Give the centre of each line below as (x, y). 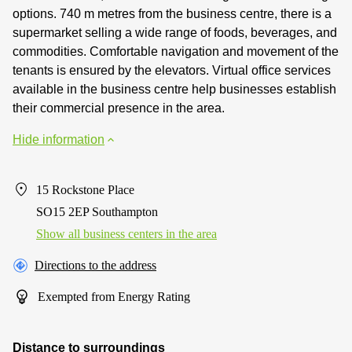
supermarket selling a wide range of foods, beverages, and (175, 32)
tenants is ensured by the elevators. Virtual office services (172, 70)
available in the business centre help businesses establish (174, 89)
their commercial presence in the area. (119, 108)
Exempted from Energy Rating (114, 296)
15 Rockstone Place (85, 189)
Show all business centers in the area (126, 233)
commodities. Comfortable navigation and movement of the (176, 51)
